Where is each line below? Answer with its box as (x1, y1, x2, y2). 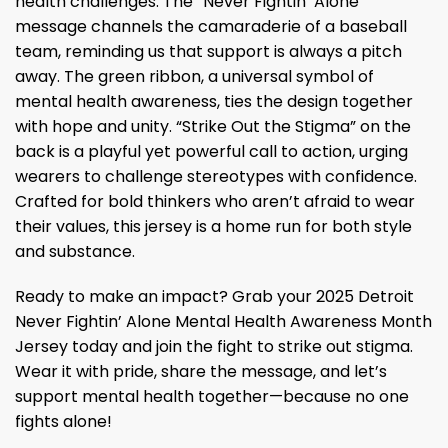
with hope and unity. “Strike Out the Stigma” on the (15, 114, 411, 138)
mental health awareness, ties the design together (15, 89, 413, 113)
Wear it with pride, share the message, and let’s (15, 360, 387, 384)
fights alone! (15, 410, 112, 434)
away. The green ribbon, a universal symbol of (15, 64, 374, 88)
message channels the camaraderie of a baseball (15, 14, 407, 38)
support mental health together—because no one (15, 385, 409, 409)
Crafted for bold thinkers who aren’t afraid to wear (15, 189, 415, 213)
